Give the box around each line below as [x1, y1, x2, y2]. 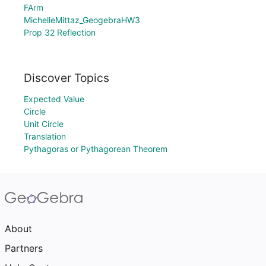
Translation [24, 131, 66, 141]
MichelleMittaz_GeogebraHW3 [24, 15, 140, 26]
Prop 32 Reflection [24, 27, 96, 38]
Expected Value [24, 94, 84, 104]
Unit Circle [24, 119, 64, 129]
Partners [5, 242, 43, 254]
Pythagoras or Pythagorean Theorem [24, 144, 167, 154]
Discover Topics [24, 71, 109, 85]
